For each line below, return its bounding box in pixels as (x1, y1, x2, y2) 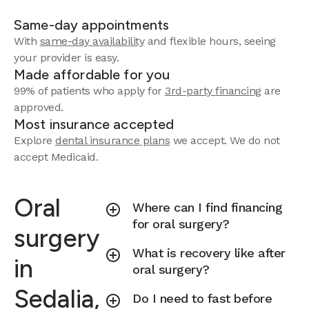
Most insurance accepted (14, 116, 175, 132)
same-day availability (39, 34, 144, 48)
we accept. (170, 134, 230, 147)
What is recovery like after (132, 246, 286, 260)
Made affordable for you (14, 66, 170, 83)
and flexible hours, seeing (144, 34, 276, 48)
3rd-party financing (165, 84, 261, 97)
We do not (230, 134, 280, 147)
